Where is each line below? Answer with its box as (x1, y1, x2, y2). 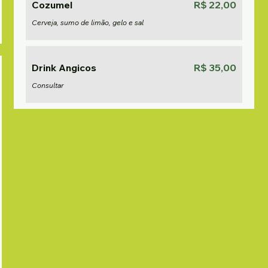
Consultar (32, 81, 64, 90)
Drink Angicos (32, 62, 97, 74)
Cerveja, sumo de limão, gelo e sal (32, 18, 144, 27)
